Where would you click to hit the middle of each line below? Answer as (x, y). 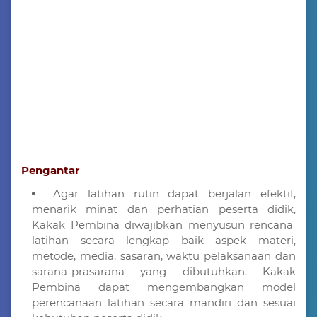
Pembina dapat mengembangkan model (164, 287)
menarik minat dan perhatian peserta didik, (164, 209)
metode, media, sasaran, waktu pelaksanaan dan (164, 256)
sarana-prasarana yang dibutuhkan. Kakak (164, 271)
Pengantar (50, 170)
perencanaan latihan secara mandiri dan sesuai (164, 302)
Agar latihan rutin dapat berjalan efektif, (174, 194)
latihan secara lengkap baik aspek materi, (164, 240)
